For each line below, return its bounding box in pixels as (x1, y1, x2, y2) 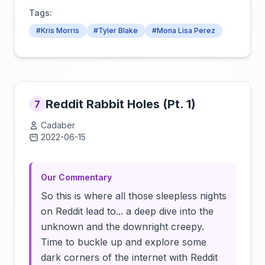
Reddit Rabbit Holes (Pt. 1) (46, 97, 196, 111)
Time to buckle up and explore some (41, 236, 206, 248)
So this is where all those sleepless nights (41, 190, 227, 202)
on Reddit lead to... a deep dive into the (41, 205, 214, 217)
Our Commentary (41, 172, 112, 182)
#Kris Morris (36, 26, 79, 35)
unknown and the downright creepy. (41, 221, 204, 232)
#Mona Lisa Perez (152, 26, 215, 35)
